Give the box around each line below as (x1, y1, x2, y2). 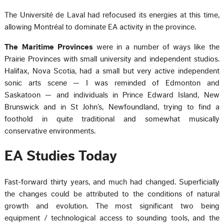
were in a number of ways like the (96, 42, 219, 51)
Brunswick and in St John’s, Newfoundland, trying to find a (4, 102, 219, 111)
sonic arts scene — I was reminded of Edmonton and (4, 78, 219, 87)
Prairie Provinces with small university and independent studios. (4, 54, 219, 63)
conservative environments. (4, 126, 96, 135)
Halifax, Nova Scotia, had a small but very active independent (4, 66, 219, 75)
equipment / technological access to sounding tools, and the (4, 213, 219, 222)
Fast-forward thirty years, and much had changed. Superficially (4, 177, 219, 186)
